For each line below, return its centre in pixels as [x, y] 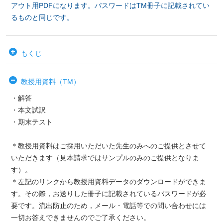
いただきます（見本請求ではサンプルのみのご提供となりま [105, 158]
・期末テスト [32, 122]
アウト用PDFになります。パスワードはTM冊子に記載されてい [110, 5]
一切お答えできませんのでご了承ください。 [81, 217]
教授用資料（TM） [51, 81]
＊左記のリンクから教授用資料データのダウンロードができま [109, 181]
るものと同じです [39, 17]
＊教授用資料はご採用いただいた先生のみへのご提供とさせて [109, 146]
